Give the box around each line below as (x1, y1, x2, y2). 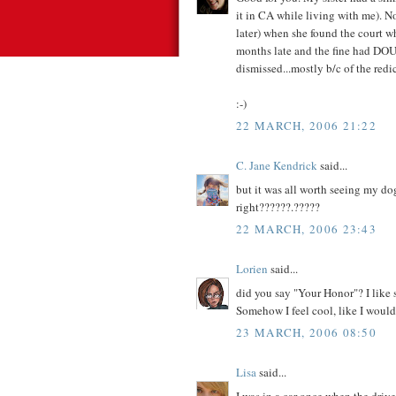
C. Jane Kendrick (236, 157, 317, 174)
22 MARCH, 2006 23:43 (236, 221, 377, 238)
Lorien (236, 261, 268, 278)
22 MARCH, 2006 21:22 (236, 118, 377, 134)
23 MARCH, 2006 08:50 (236, 324, 377, 341)
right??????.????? (236, 198, 320, 215)
